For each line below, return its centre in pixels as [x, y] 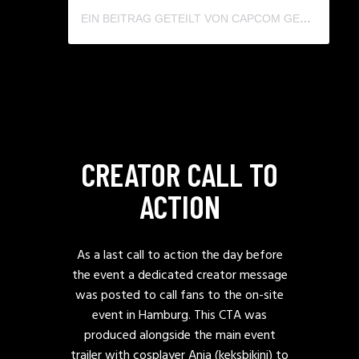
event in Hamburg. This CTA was [179, 316]
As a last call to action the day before [179, 256]
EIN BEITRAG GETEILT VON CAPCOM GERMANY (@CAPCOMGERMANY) [305, 19]
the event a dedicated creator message [179, 276]
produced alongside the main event [179, 336]
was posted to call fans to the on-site [179, 296]
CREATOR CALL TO [179, 174]
